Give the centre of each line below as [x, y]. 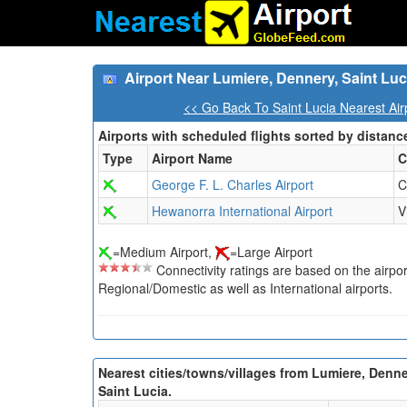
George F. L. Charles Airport [233, 184]
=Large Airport [271, 252]
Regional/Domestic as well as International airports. [245, 288]
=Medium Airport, [164, 252]
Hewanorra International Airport [242, 211]
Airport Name [192, 158]
